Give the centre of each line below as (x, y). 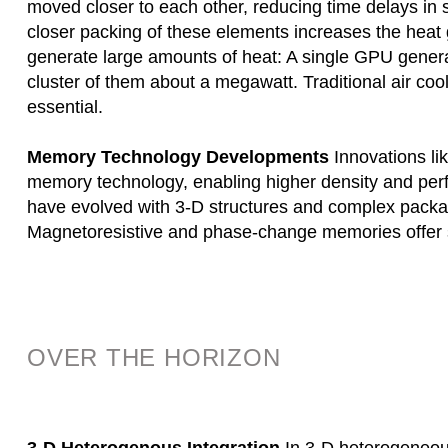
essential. (65, 107)
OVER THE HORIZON (154, 357)
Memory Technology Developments (178, 157)
